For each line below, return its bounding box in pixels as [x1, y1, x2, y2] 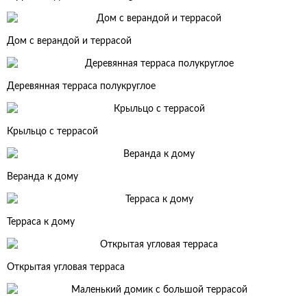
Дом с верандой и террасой [7, 36, 132, 46]
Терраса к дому [7, 217, 75, 227]
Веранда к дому [7, 172, 78, 182]
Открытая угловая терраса [7, 262, 125, 272]
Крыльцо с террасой [7, 127, 98, 136]
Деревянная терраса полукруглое [7, 82, 156, 91]
